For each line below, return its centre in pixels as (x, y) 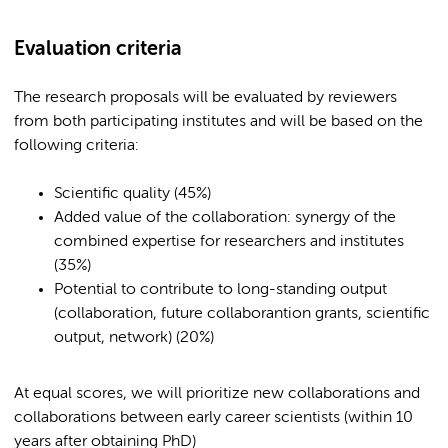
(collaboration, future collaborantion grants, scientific (242, 314)
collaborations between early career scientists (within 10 (213, 418)
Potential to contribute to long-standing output (220, 290)
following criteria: (76, 146)
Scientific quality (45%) (132, 194)
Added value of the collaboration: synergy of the (225, 218)
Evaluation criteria (98, 49)
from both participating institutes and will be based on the (218, 122)
